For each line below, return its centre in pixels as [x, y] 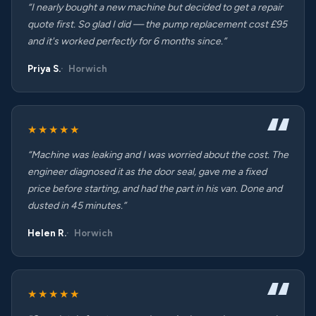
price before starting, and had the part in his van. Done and [155, 189]
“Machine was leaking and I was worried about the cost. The [158, 155]
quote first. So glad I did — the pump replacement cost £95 [157, 24]
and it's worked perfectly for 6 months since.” [127, 41]
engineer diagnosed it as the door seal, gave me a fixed [147, 172]
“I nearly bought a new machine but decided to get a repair [155, 7]
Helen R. [47, 233]
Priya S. [44, 69]
